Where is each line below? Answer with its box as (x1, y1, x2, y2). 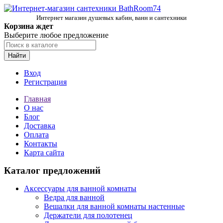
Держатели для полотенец (44, 211, 132, 220)
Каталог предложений (4, 165, 101, 176)
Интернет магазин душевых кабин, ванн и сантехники (36, 14, 187, 21)
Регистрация (24, 78, 67, 86)
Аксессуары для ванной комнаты (24, 184, 136, 193)
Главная (24, 95, 51, 103)
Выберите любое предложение (4, 31, 109, 39)
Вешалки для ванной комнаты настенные (44, 202, 185, 211)
